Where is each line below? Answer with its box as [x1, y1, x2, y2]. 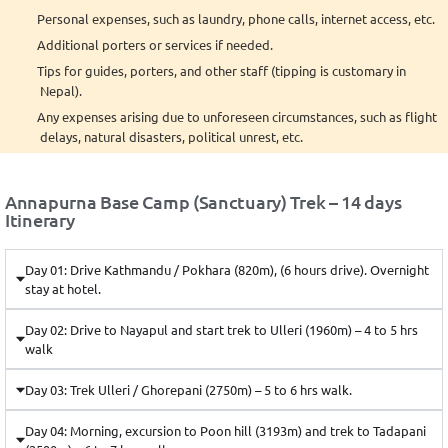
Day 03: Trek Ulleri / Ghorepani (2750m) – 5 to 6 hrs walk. [25, 380, 353, 398]
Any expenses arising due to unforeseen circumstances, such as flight [37, 107, 437, 125]
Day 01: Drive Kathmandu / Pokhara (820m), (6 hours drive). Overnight [25, 260, 430, 278]
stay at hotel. [25, 279, 102, 297]
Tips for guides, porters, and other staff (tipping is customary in [37, 61, 406, 79]
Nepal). [40, 81, 82, 99]
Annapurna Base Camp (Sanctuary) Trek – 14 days [5, 189, 402, 213]
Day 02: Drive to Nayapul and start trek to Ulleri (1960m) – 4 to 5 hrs [25, 320, 419, 338]
